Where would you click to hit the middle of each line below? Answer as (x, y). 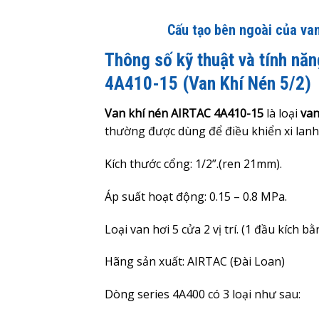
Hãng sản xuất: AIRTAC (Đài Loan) (195, 262)
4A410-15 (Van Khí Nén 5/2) (208, 84)
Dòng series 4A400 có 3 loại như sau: (203, 294)
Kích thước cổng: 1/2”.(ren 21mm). (193, 164)
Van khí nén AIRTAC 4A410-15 (184, 114)
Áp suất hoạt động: (157, 196)
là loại (282, 114)
